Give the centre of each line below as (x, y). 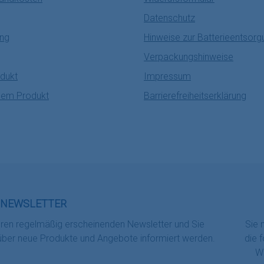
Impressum (167, 76)
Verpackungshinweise (189, 57)
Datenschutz (169, 18)
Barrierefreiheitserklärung (195, 96)
